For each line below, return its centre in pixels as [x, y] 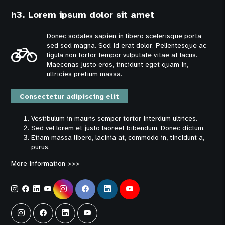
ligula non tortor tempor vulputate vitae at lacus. [122, 55]
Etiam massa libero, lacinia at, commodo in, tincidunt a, [118, 137]
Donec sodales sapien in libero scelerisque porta [124, 36]
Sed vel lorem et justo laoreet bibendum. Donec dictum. [118, 128]
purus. [41, 147]
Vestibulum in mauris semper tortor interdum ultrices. [115, 118]
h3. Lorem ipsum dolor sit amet [83, 15]
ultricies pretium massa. [85, 74]
